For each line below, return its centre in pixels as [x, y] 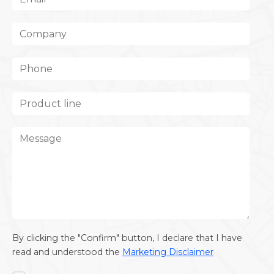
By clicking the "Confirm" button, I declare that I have [127, 238]
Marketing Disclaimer [168, 252]
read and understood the [66, 252]
